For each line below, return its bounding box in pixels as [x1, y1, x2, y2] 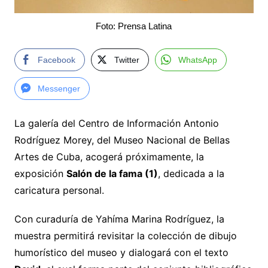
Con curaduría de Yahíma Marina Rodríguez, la [14, 213, 224, 226]
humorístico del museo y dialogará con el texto [14, 246, 229, 259]
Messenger [37, 84, 80, 94]
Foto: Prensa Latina [96, 21, 172, 32]
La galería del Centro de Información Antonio [14, 117, 219, 130]
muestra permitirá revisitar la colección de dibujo [14, 230, 237, 242]
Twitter [114, 55, 139, 65]
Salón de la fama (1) [66, 167, 158, 180]
